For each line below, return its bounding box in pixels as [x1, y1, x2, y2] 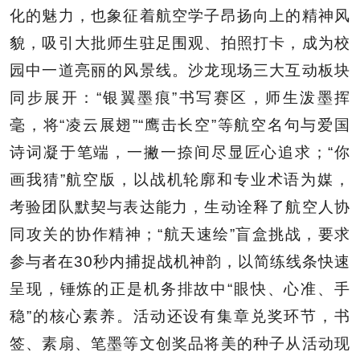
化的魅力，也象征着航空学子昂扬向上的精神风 [10, 6, 350, 24]
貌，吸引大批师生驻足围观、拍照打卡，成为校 [10, 34, 350, 51]
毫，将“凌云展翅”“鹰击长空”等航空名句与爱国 [10, 116, 350, 133]
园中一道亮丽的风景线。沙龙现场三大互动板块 [10, 61, 350, 79]
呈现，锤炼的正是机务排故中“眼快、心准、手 [10, 280, 350, 297]
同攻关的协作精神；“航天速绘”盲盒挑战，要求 [10, 225, 350, 243]
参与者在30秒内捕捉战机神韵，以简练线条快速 [10, 252, 350, 270]
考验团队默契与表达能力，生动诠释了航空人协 [10, 198, 350, 215]
